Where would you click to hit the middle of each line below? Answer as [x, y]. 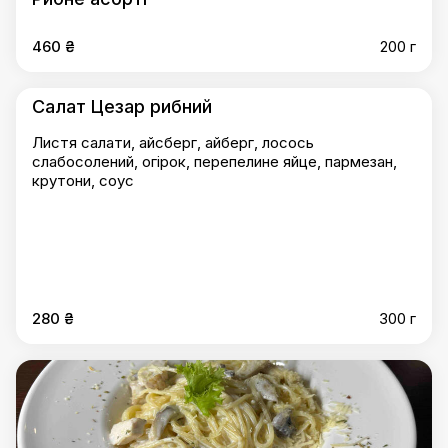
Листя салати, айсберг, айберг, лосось [173, 142]
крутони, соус [83, 180]
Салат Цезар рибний [122, 106]
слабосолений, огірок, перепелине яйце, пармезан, [214, 161]
